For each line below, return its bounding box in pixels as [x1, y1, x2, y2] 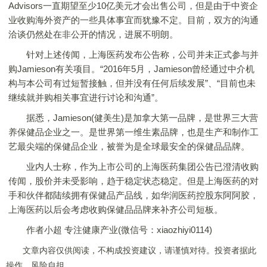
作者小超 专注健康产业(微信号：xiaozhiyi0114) [8, 225, 212, 235]
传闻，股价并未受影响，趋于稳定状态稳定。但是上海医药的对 [8, 176, 259, 186]
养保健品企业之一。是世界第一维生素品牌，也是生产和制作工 [8, 127, 259, 137]
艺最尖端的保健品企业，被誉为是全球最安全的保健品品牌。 [8, 141, 250, 151]
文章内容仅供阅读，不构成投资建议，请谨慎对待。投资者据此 [6, 246, 256, 255]
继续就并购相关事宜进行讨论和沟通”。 [8, 92, 163, 103]
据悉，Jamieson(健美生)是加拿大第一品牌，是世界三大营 [8, 113, 258, 123]
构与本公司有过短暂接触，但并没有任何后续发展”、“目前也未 [8, 78, 256, 88]
